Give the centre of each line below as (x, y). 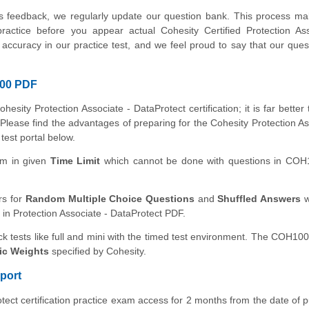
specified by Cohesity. (98, 251)
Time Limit (75, 161)
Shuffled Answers (259, 199)
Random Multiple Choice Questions (110, 199)
